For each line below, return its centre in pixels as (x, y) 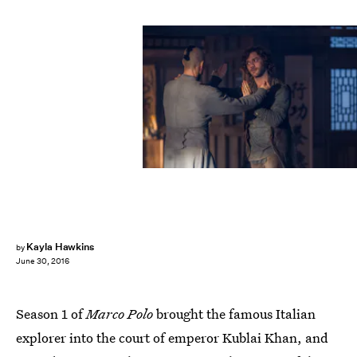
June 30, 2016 (43, 261)
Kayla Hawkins (60, 247)
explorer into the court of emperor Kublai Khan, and (172, 337)
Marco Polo (120, 314)
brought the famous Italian (234, 314)
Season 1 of (51, 314)
